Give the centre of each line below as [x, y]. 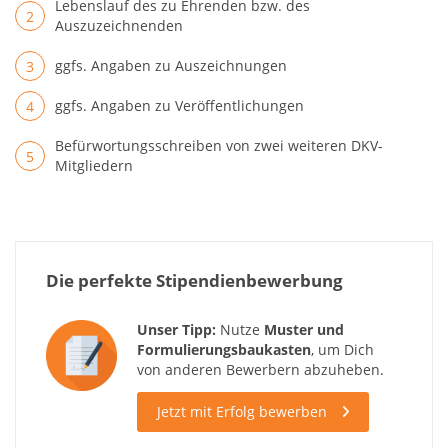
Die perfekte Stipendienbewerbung [194, 280]
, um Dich [343, 349]
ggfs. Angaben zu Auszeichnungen [171, 65]
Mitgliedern [94, 165]
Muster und [304, 329]
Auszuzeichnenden [119, 25]
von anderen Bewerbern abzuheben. [261, 369]
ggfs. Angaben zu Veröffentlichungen [179, 105]
